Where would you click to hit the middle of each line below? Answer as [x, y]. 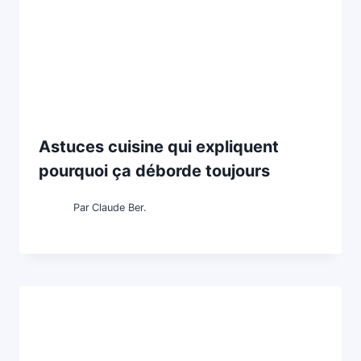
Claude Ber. [120, 208]
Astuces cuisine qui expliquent [159, 147]
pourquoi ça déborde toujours [154, 171]
